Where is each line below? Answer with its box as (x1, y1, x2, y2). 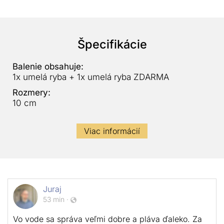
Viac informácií (84, 126, 140, 136)
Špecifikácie (77, 37, 147, 52)
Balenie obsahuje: (12, 61, 83, 72)
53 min (43, 195, 64, 204)
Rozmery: (12, 87, 50, 98)
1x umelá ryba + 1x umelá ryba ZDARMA (12, 72, 169, 82)
